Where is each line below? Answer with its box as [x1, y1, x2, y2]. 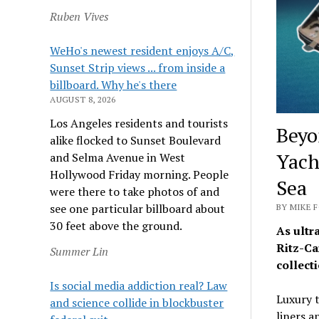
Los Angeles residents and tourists [50, 115, 229, 131]
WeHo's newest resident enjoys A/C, [50, 42, 235, 58]
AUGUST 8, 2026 [50, 93, 116, 105]
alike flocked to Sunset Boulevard [50, 132, 221, 148]
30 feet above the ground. [50, 217, 183, 234]
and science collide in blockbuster [50, 294, 224, 310]
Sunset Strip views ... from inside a [50, 59, 226, 75]
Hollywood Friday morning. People [50, 166, 229, 182]
